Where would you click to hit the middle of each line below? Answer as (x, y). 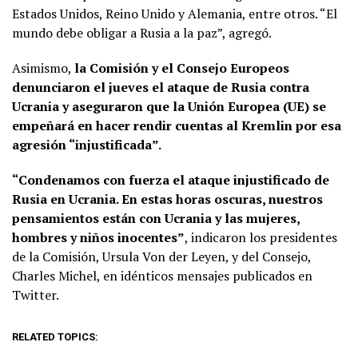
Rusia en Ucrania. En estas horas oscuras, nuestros (167, 199)
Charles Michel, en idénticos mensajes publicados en (162, 275)
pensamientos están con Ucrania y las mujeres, (156, 218)
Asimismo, (43, 68)
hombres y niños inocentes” (98, 237)
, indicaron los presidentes (261, 237)
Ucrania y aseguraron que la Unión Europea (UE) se (169, 106)
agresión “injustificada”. (87, 144)
